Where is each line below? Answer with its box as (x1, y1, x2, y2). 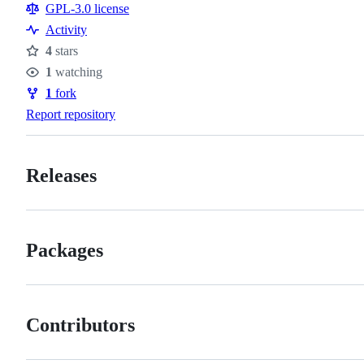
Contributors (26, 314, 135, 336)
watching (52, 65, 102, 80)
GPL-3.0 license (45, 2, 129, 16)
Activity (45, 23, 87, 37)
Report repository (26, 107, 115, 122)
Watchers (26, 73, 88, 91)
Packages (26, 240, 103, 262)
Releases (26, 165, 97, 187)
